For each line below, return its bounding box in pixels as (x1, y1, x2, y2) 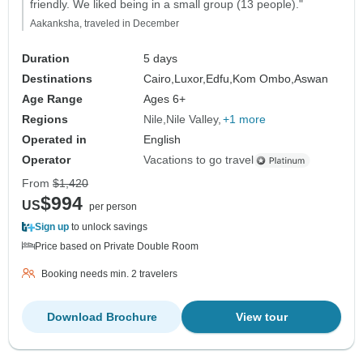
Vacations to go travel (143, 153, 254, 167)
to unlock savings (69, 221, 147, 233)
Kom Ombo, (233, 72, 295, 86)
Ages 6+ (143, 92, 186, 106)
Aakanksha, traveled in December (30, 18, 179, 30)
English (143, 133, 181, 147)
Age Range (22, 92, 83, 106)
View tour (235, 310, 288, 324)
